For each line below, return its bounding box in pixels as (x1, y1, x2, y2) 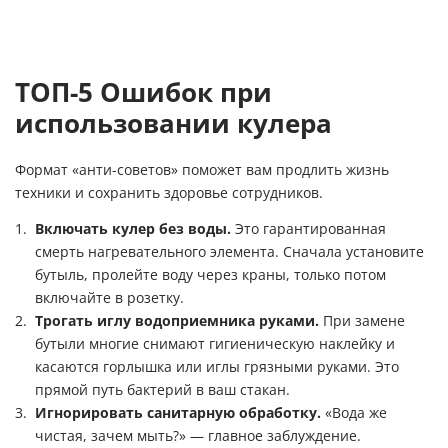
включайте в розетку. (35, 289, 184, 306)
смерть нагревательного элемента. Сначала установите (35, 243, 424, 260)
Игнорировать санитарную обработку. (35, 404, 321, 421)
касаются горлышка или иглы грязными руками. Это (35, 358, 399, 375)
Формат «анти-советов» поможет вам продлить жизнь (15, 161, 389, 178)
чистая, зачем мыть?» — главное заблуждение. (35, 427, 361, 444)
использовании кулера (15, 107, 332, 139)
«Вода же (321, 404, 387, 421)
